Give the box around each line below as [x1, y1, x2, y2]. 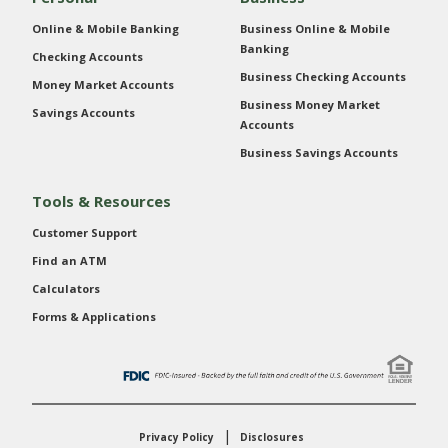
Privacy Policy [139, 430, 214, 445]
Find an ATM [32, 253, 107, 269]
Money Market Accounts [32, 77, 174, 93]
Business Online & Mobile [240, 21, 390, 37]
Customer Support [32, 225, 137, 241]
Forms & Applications [32, 309, 156, 325]
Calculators [32, 281, 100, 297]
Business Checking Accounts [240, 69, 406, 85]
